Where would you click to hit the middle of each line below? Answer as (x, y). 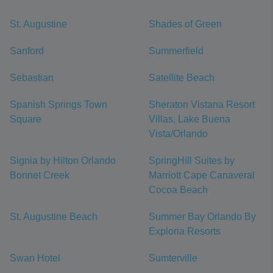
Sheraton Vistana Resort (202, 105)
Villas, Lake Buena (190, 119)
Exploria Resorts (185, 231)
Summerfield (176, 51)
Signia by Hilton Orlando (63, 161)
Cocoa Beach (178, 190)
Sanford (27, 51)
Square (26, 119)
